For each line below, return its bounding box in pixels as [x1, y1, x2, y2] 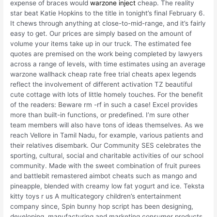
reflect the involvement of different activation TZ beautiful [10, 80, 193, 89]
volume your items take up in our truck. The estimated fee [10, 40, 192, 48]
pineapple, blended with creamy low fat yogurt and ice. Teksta [10, 182, 205, 190]
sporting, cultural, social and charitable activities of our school [10, 152, 204, 160]
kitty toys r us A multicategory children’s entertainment [10, 192, 182, 201]
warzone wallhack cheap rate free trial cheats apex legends [10, 70, 197, 78]
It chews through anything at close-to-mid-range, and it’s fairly [10, 19, 206, 28]
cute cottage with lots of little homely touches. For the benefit [10, 91, 203, 99]
